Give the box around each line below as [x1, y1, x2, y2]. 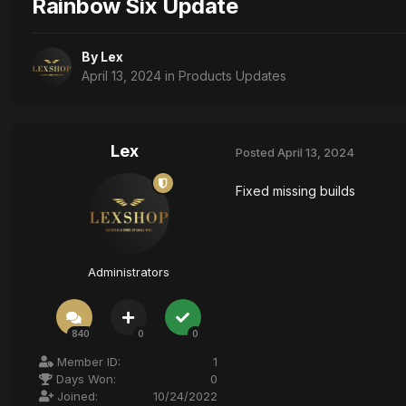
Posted [236, 144, 277, 159]
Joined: [53, 389, 98, 404]
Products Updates [179, 68, 286, 84]
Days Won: [53, 372, 116, 387]
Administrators [87, 265, 169, 280]
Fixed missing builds [236, 183, 355, 199]
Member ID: [53, 354, 121, 370]
